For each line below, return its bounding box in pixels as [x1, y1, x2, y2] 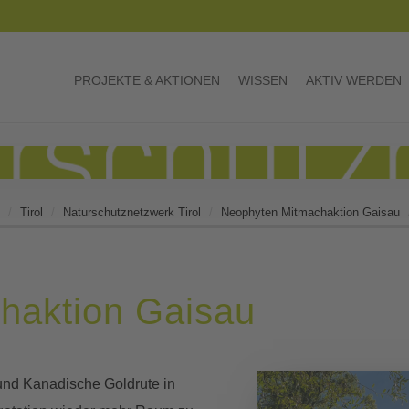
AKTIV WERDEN [306, 73, 402, 88]
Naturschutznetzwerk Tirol [63, 204, 201, 219]
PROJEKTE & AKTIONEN [74, 73, 220, 88]
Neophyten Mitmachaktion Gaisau [221, 204, 400, 219]
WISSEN [238, 73, 288, 88]
